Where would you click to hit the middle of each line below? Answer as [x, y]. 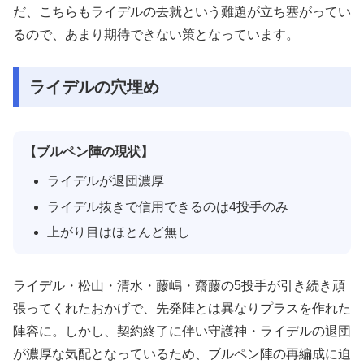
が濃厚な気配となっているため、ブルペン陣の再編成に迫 [182, 354]
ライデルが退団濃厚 [105, 181]
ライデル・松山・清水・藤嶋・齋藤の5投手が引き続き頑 [179, 286]
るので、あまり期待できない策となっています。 [156, 35]
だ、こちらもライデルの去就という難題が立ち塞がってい [182, 12]
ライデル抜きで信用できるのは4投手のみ [167, 206]
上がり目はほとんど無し [118, 232]
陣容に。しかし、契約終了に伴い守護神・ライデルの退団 [182, 331]
